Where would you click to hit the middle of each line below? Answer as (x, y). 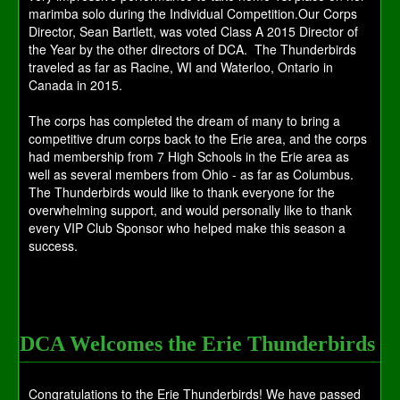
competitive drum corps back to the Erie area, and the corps (198, 139)
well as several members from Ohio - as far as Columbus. (191, 175)
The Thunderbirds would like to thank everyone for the (182, 192)
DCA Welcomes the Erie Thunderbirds (197, 344)
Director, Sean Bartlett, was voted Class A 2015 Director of (193, 32)
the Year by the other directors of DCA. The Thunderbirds (192, 50)
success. (53, 246)
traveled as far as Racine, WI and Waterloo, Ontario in (181, 67)
